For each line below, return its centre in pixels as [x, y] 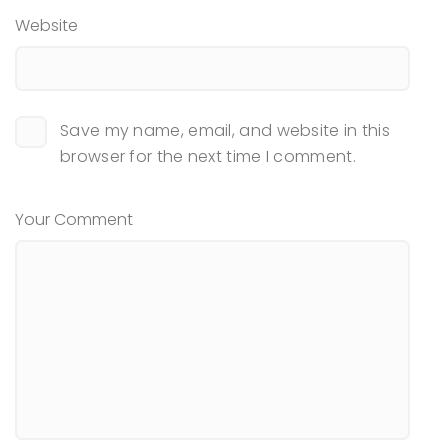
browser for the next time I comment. [208, 157]
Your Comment [74, 220]
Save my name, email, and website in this [225, 131]
